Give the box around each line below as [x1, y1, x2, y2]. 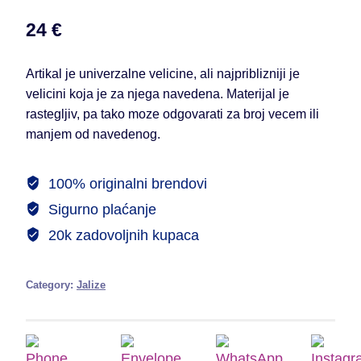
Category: [26, 279, 77, 291]
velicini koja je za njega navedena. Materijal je [26, 86, 289, 102]
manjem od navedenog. [26, 127, 160, 142]
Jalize [77, 279, 106, 291]
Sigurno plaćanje [44, 201, 156, 218]
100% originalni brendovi [44, 175, 207, 192]
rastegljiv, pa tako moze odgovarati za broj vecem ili [26, 106, 319, 122]
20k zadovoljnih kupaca [44, 226, 199, 243]
